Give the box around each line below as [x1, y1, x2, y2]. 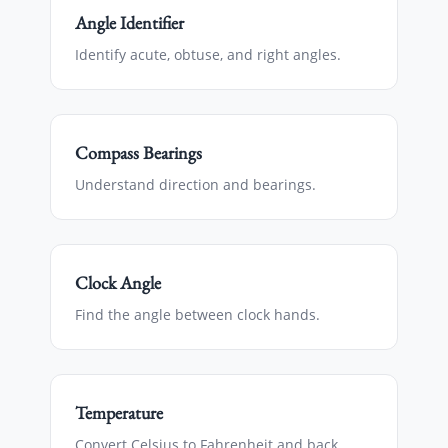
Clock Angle [75, 271, 161, 294]
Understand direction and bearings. [75, 175, 316, 194]
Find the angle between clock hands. [75, 305, 320, 324]
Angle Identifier [75, 11, 184, 34]
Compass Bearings [75, 141, 202, 164]
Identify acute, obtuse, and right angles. [75, 45, 341, 64]
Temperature [75, 401, 163, 424]
